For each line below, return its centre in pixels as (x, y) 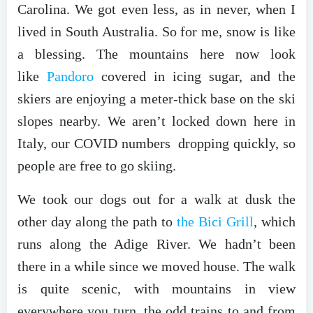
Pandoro (70, 76)
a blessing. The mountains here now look (156, 53)
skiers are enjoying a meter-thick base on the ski (156, 98)
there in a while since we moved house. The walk (156, 266)
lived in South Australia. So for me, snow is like (156, 31)
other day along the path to (97, 221)
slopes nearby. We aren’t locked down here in (156, 121)
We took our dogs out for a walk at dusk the (156, 199)
